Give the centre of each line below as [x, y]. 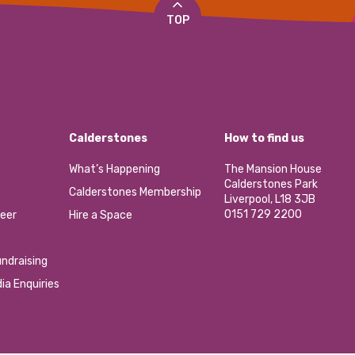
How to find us [264, 139]
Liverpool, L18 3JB [269, 200]
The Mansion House [273, 170]
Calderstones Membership [135, 193]
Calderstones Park [271, 185]
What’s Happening [114, 170]
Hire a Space [100, 216]
